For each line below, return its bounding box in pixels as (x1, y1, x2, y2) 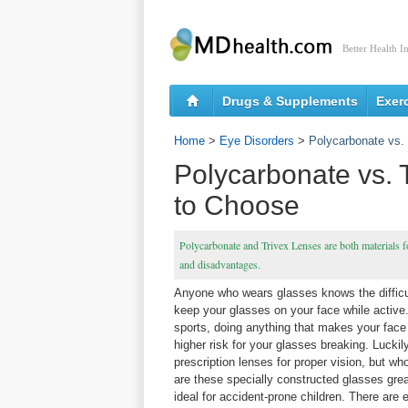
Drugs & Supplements (222, 94, 358, 108)
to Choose (174, 190, 300, 220)
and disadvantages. (179, 257, 260, 271)
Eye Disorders (219, 134, 294, 148)
